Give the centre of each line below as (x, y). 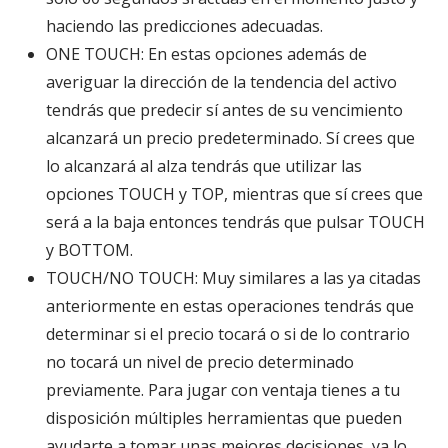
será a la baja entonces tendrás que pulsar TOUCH (235, 221)
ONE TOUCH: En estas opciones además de (206, 53)
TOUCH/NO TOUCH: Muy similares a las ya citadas (233, 277)
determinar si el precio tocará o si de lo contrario (228, 333)
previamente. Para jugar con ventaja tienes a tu (223, 389)
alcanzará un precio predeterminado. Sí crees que (230, 137)
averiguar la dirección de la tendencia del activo (221, 81)
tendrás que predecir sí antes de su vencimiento (224, 109)
